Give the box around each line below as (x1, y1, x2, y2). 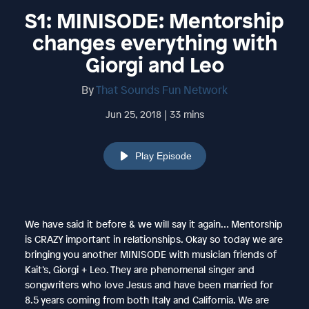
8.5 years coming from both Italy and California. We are (24, 292, 269, 306)
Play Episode (134, 150, 192, 161)
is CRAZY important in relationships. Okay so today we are (24, 232, 283, 246)
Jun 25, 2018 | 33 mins (105, 107, 204, 121)
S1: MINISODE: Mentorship (25, 6, 284, 34)
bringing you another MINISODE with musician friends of (24, 247, 277, 261)
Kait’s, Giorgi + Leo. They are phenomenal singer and (24, 262, 255, 276)
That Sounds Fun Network (96, 81, 228, 97)
